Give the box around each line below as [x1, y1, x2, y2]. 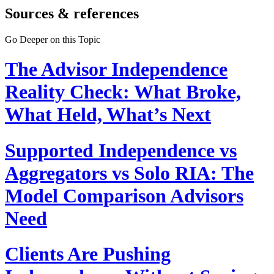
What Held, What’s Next [5, 103, 211, 126]
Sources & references [5, 5, 139, 21]
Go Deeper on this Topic [5, 34, 100, 45]
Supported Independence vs [5, 139, 237, 161]
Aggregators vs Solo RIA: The [5, 161, 254, 184]
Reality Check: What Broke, [5, 81, 241, 103]
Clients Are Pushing [5, 243, 171, 265]
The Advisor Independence [5, 58, 228, 81]
